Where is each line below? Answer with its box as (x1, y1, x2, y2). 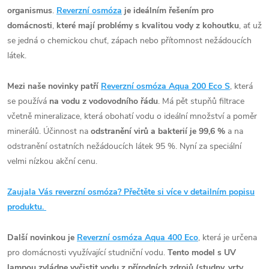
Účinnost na (43, 125, 91, 137)
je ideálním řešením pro (124, 4, 214, 16)
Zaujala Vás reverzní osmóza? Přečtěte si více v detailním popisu (7, 186, 255, 198)
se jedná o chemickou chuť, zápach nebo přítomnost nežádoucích (7, 34, 252, 46)
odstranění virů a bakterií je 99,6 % (91, 125, 225, 137)
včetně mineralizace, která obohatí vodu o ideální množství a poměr (7, 110, 257, 122)
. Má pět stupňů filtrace (158, 95, 244, 107)
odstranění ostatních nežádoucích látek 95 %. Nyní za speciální (7, 140, 241, 152)
